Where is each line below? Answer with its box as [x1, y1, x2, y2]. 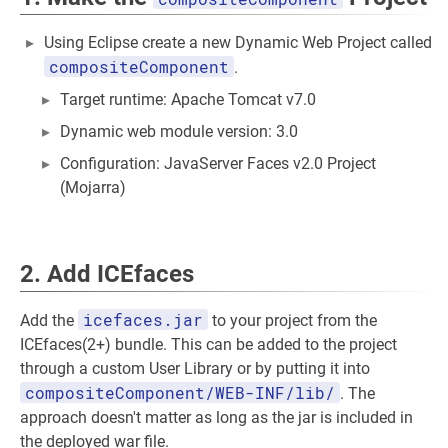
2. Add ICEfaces [20, 260, 194, 288]
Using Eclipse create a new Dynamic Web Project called [44, 33, 432, 52]
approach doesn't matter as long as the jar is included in [20, 408, 413, 427]
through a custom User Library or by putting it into [20, 359, 370, 378]
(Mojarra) [60, 178, 126, 197]
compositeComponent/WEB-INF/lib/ [25, 382, 335, 403]
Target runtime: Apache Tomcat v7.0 [60, 90, 316, 109]
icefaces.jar [83, 309, 203, 330]
